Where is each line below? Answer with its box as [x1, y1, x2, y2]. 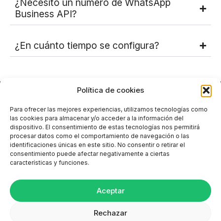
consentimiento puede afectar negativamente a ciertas [10, 150, 170, 157]
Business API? [15, 8, 77, 20]
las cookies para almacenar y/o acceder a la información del [10, 114, 184, 122]
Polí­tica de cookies [77, 85, 144, 95]
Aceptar [96, 185, 125, 195]
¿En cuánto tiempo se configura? [15, 39, 159, 52]
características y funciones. [10, 159, 89, 166]
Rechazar [94, 208, 127, 218]
